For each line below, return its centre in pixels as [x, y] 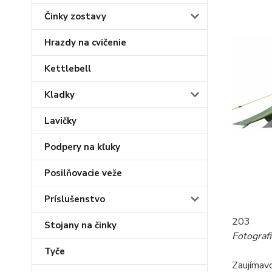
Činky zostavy [75, 16]
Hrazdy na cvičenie [85, 42]
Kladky [59, 94]
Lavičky [60, 121]
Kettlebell [68, 68]
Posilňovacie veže [83, 173]
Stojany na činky [80, 225]
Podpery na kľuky [82, 147]
